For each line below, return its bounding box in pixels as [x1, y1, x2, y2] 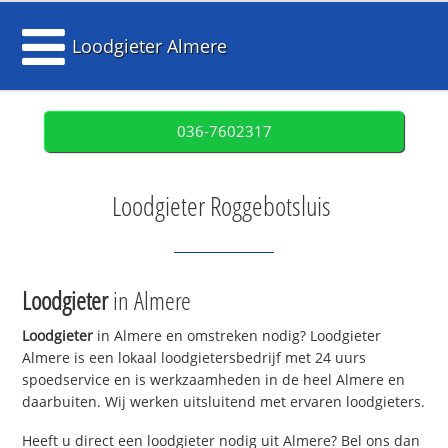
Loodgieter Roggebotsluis [112, 188, 331, 224]
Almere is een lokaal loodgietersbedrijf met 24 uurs [22, 348, 367, 368]
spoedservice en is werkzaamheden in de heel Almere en [22, 370, 406, 390]
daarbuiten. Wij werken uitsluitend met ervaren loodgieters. [22, 392, 426, 412]
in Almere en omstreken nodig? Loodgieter [93, 326, 382, 346]
